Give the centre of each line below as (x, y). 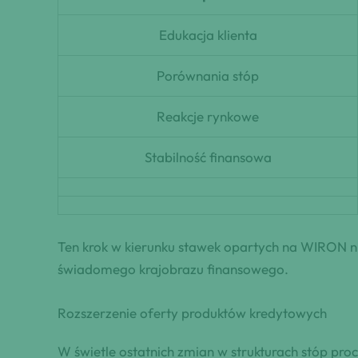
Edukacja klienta (208, 35)
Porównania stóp (208, 76)
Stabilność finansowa (208, 157)
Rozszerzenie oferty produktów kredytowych (192, 312)
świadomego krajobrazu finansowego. (173, 268)
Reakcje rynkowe (208, 117)
